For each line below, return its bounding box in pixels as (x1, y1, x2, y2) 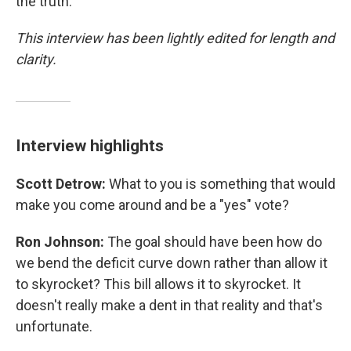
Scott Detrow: (16, 175, 106, 192)
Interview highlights (16, 136, 164, 155)
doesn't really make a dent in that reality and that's (16, 297, 323, 313)
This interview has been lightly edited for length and (16, 30, 335, 46)
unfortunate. (16, 318, 92, 335)
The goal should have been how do (107, 233, 322, 250)
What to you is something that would (106, 175, 335, 192)
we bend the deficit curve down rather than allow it (16, 255, 327, 271)
